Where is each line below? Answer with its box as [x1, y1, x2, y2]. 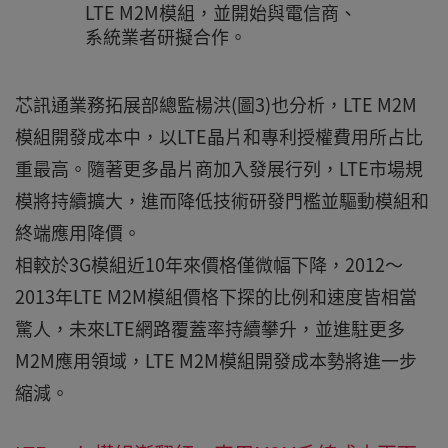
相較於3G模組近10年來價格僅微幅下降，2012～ [15, 251, 403, 278]
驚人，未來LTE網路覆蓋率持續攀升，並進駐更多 [15, 315, 405, 342]
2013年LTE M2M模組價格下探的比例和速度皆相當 [15, 283, 417, 310]
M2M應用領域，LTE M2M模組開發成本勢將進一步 [15, 347, 417, 374]
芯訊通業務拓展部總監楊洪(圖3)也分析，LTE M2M [15, 91, 417, 118]
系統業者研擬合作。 [84, 23, 247, 50]
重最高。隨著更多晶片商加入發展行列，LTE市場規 [15, 155, 423, 182]
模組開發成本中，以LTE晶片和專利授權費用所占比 [15, 123, 423, 150]
